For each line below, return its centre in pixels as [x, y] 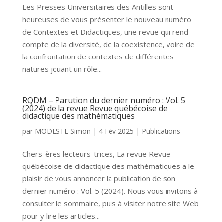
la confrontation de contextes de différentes [98, 56]
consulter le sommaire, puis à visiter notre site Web [110, 203]
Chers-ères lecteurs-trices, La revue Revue [96, 154]
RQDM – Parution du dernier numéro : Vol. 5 [104, 100]
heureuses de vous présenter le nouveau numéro [107, 19]
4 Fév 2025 [116, 131]
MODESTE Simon [62, 131]
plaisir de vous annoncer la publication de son [99, 178]
